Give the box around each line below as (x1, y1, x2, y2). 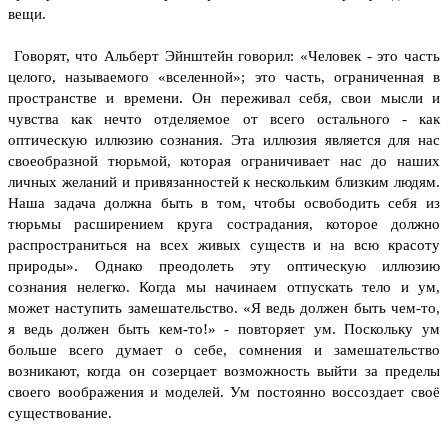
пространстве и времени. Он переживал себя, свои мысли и (8, 89, 440, 106)
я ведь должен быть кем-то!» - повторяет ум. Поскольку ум (8, 320, 440, 337)
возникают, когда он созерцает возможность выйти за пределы (8, 362, 440, 379)
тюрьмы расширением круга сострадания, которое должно (8, 215, 440, 232)
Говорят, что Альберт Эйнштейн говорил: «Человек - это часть (8, 47, 440, 64)
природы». (8, 257, 78, 274)
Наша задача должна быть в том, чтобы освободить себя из (8, 194, 440, 211)
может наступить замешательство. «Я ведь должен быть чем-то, (8, 299, 440, 316)
